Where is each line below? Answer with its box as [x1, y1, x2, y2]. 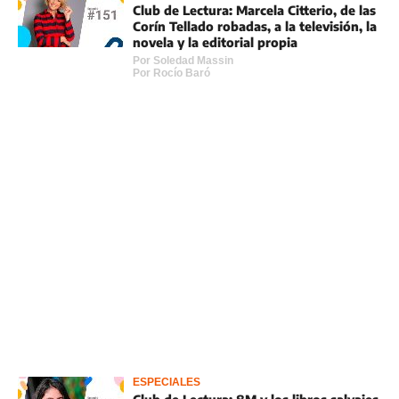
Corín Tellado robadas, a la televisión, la [133, 19, 377, 34]
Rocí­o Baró [153, 67, 210, 79]
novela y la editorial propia [133, 35, 297, 50]
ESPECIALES [133, 376, 200, 388]
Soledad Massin [153, 54, 233, 67]
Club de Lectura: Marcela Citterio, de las [133, 3, 376, 18]
